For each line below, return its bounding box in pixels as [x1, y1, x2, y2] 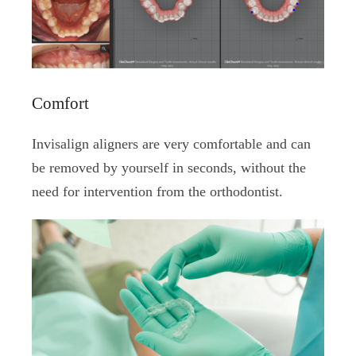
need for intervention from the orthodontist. [32, 184, 283, 200]
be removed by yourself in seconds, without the [32, 160, 306, 176]
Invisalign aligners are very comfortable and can [32, 136, 311, 153]
